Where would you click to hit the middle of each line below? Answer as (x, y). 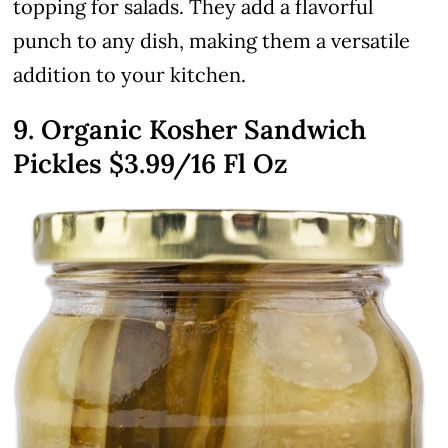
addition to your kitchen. (130, 75)
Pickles (61, 163)
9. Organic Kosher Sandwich (190, 129)
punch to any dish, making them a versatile (212, 41)
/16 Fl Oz (231, 163)
